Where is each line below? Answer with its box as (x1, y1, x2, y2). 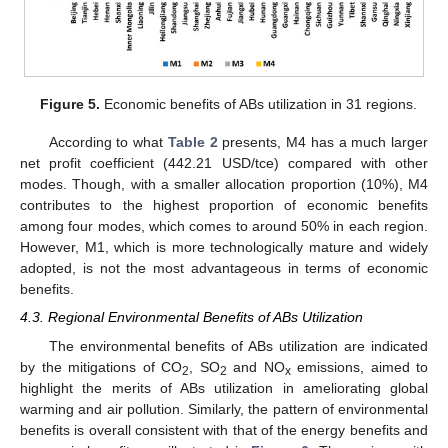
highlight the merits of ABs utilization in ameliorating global (20, 379, 428, 396)
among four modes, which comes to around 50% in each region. (20, 218, 428, 235)
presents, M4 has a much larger (217, 134, 429, 151)
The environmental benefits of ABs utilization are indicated (48, 337, 428, 354)
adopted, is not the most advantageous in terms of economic (20, 260, 428, 277)
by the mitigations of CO (20, 358, 182, 375)
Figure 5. (39, 96, 100, 113)
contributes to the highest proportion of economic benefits (20, 197, 428, 214)
